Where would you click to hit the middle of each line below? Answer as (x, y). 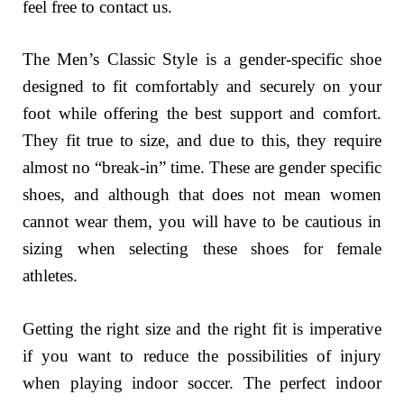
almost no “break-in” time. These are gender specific (202, 168)
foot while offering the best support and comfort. (202, 114)
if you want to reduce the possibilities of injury (202, 355)
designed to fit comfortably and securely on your (202, 87)
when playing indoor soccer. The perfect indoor (202, 382)
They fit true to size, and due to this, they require (202, 141)
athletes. (50, 276)
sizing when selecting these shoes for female (202, 249)
